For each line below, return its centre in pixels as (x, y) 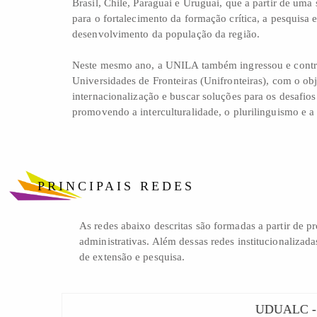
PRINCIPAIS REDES (116, 186)
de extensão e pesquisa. (132, 257)
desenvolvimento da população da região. (166, 34)
